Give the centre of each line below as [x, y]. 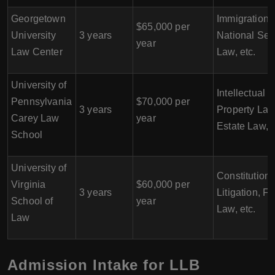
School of [32, 201]
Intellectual [241, 93]
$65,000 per [163, 27]
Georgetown [38, 19]
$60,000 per [163, 184]
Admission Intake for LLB [104, 265]
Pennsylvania [42, 102]
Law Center [37, 52]
